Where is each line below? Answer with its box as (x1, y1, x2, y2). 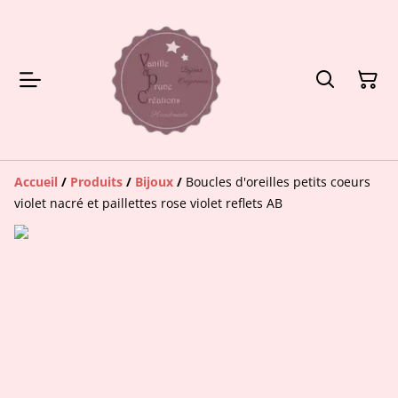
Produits (70, 172, 123, 190)
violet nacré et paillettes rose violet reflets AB (14, 194, 283, 211)
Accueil (14, 172, 58, 190)
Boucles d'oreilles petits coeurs (186, 172, 370, 190)
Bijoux (135, 172, 173, 190)
